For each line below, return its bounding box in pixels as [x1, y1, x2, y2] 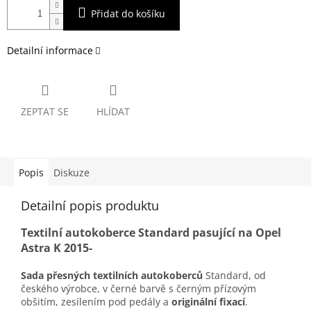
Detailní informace [7, 44, 93, 58]
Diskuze [53, 166, 90, 180]
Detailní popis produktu [21, 197, 159, 215]
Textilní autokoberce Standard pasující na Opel [21, 225, 281, 241]
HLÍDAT [96, 105, 130, 119]
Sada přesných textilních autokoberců [21, 269, 203, 283]
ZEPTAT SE [21, 105, 69, 119]
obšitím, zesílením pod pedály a [21, 295, 171, 309]
